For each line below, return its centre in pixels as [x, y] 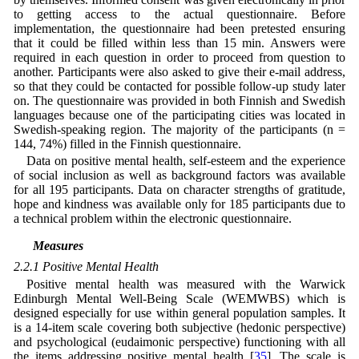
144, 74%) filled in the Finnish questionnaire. [127, 144]
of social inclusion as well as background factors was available [179, 175]
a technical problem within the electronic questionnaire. [152, 219]
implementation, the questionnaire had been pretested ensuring [179, 29]
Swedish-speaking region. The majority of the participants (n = [179, 130]
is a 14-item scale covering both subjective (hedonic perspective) [179, 327]
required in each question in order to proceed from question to [179, 58]
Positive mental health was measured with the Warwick [186, 284]
